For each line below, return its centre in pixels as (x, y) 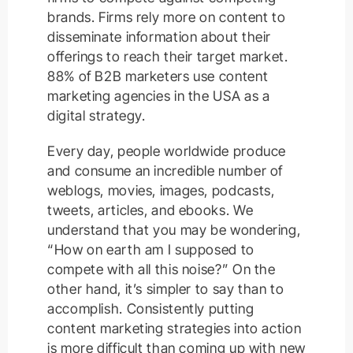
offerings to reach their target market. (168, 57)
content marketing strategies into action (175, 329)
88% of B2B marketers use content (158, 76)
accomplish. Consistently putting (151, 309)
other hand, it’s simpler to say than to (166, 289)
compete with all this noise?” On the (162, 269)
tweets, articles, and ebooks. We (150, 210)
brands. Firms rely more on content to (167, 17)
